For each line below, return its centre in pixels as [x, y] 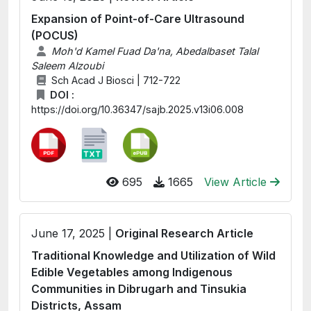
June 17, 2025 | [73, 233]
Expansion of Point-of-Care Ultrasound [138, 19]
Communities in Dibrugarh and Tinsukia [139, 289]
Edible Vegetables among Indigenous [132, 272]
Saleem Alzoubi [67, 66]
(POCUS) [55, 35]
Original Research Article [184, 233]
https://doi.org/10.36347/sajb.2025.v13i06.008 [137, 109]
